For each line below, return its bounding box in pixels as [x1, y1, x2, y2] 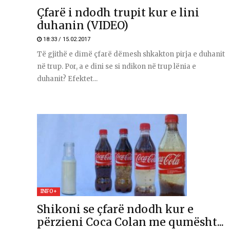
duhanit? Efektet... [37, 74, 98, 83]
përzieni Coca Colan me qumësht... [37, 215, 224, 229]
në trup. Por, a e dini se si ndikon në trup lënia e [37, 62, 196, 71]
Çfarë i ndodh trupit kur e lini [37, 5, 199, 20]
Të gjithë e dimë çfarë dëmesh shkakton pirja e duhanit [37, 49, 225, 59]
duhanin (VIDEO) [37, 18, 128, 32]
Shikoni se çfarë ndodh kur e [37, 202, 194, 216]
